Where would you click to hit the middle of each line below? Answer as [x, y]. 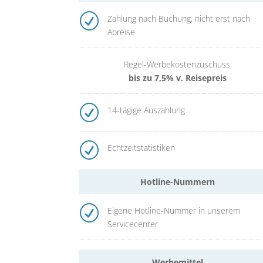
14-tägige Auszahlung [146, 110]
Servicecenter [132, 224]
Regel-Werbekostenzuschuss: [178, 64]
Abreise [121, 32]
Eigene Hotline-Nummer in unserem [173, 211]
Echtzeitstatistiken [141, 147]
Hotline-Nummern [178, 182]
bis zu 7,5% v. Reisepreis [178, 77]
